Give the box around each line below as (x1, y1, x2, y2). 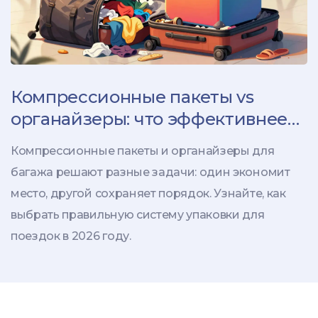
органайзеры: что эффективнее (11, 109, 288, 130)
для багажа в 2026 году (11, 131, 212, 152)
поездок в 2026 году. (11, 229, 131, 243)
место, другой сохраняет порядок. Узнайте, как (11, 187, 286, 201)
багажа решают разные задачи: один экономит (11, 165, 290, 180)
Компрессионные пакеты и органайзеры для (11, 144, 275, 158)
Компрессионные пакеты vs (11, 87, 254, 108)
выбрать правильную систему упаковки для (11, 208, 265, 222)
